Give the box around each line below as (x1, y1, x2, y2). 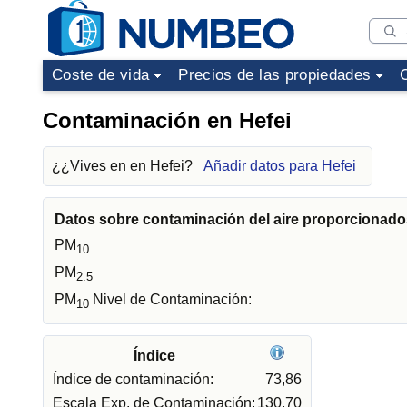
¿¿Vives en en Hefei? (52, 158, 196, 174)
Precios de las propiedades (178, 66, 372, 84)
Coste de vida (52, 66, 150, 84)
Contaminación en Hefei (43, 108, 292, 133)
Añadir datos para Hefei (203, 158, 356, 174)
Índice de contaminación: (53, 372, 213, 387)
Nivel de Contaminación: (89, 292, 252, 307)
